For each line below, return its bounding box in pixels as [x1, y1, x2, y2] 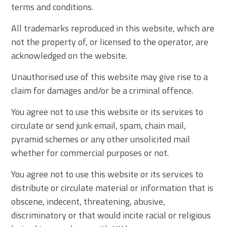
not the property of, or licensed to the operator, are [11, 34, 209, 49]
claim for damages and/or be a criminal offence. [11, 83, 194, 97]
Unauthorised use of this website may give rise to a [11, 69, 208, 84]
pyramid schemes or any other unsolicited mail [11, 132, 191, 146]
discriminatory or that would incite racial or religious [11, 208, 211, 222]
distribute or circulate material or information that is [11, 180, 214, 195]
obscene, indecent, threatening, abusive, [11, 194, 166, 208]
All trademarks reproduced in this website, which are [11, 21, 215, 35]
